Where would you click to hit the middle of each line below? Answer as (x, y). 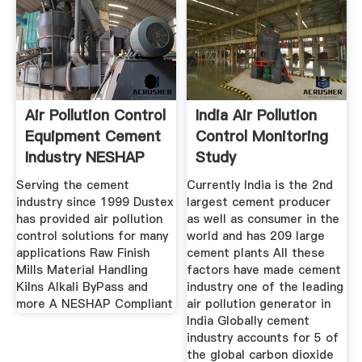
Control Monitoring (262, 136)
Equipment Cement (93, 136)
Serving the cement (72, 185)
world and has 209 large (256, 236)
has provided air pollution (89, 219)
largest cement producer (259, 202)
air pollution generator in (259, 304)
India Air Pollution (257, 115)
